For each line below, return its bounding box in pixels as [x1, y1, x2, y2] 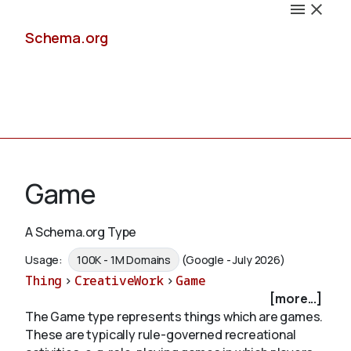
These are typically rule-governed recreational [25, 326, 296, 344]
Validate [25, 317, 74, 335]
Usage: [25, 252, 65, 268]
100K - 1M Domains [76, 252, 172, 268]
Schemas [25, 242, 82, 259]
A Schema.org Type [25, 223, 137, 241]
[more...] [270, 290, 322, 308]
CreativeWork [74, 272, 164, 290]
